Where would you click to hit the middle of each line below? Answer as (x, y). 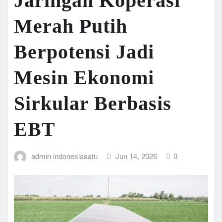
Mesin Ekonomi (84, 77)
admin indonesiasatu (64, 156)
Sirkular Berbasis (93, 103)
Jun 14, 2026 (137, 156)
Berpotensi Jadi (84, 52)
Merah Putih (71, 26)
